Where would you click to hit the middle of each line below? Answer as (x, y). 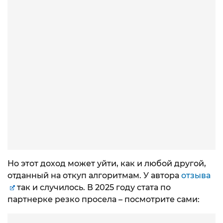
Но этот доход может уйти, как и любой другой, (107, 163)
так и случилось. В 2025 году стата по (93, 187)
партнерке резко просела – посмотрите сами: (104, 199)
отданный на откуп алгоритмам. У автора (94, 175)
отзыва (196, 175)
